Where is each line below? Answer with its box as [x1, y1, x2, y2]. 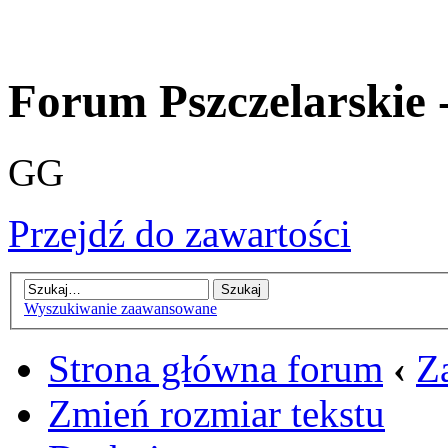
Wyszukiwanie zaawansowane [24, 300, 217, 318]
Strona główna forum [48, 347, 383, 391]
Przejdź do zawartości [8, 211, 351, 255]
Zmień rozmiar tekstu [48, 392, 385, 436]
